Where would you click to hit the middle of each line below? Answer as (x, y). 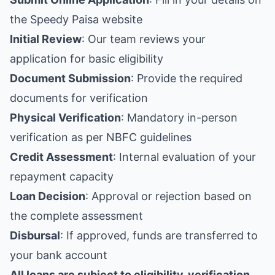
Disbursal (35, 235)
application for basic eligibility (87, 59)
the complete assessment (76, 216)
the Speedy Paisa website (76, 19)
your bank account (59, 255)
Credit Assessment (61, 157)
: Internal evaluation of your (184, 157)
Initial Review (46, 39)
